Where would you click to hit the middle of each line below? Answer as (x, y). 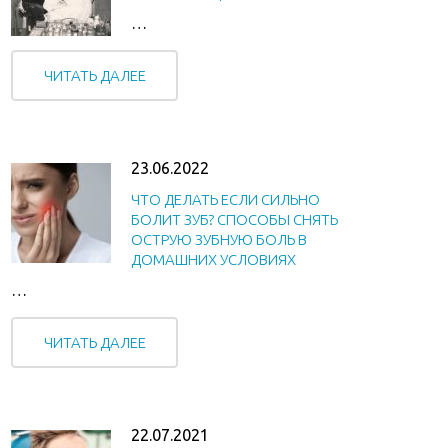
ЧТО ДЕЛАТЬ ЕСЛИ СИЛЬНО (225, 199)
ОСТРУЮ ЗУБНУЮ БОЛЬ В (219, 239)
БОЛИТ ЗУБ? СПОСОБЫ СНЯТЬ (234, 219)
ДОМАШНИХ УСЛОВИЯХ (213, 259)
